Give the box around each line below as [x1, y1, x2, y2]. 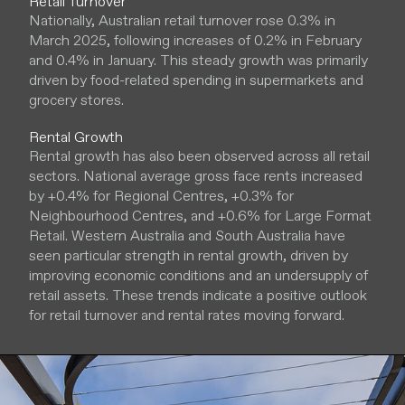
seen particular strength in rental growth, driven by [29, 246, 348, 265]
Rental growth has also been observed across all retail [29, 146, 370, 165]
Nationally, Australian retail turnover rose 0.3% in [29, 11, 335, 30]
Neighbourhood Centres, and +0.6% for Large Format [29, 206, 372, 225]
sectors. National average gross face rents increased [29, 166, 363, 185]
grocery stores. [29, 90, 124, 109]
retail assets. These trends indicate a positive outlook [29, 286, 367, 305]
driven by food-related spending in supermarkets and [29, 71, 363, 89]
